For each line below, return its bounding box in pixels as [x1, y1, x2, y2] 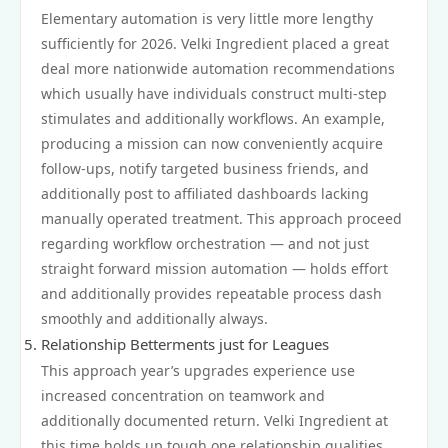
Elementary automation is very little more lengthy [41, 9, 373, 28]
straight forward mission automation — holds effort [41, 259, 388, 278]
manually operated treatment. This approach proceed [41, 209, 402, 228]
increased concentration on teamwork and [41, 386, 325, 405]
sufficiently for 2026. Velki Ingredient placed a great [41, 34, 389, 53]
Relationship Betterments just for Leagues [41, 334, 329, 354]
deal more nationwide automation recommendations [41, 59, 395, 78]
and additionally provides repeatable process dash [41, 284, 382, 303]
